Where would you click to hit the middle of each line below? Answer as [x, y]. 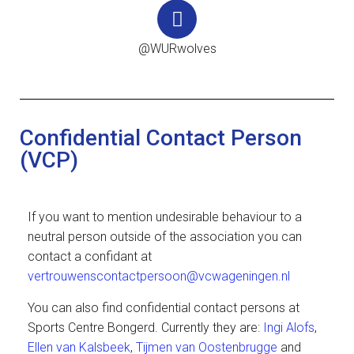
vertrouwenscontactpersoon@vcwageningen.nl [159, 276]
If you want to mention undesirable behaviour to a [165, 217]
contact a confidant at [90, 256]
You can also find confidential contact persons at [164, 308]
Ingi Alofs [289, 328]
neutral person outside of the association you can [165, 237]
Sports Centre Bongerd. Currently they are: [145, 328]
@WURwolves [177, 49]
